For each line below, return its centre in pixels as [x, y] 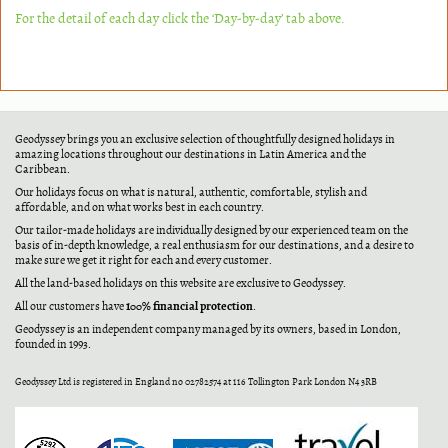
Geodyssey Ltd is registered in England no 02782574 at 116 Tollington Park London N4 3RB [196, 382]
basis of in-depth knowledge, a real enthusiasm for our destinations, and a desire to [214, 245]
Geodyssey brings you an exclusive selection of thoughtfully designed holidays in [205, 139]
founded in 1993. [53, 344]
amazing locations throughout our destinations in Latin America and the [190, 154]
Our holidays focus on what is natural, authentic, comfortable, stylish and [191, 192]
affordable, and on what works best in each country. [139, 207]
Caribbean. [42, 169]
